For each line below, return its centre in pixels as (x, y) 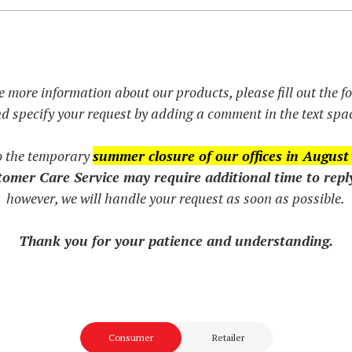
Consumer (130, 337)
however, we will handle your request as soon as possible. (176, 198)
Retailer (228, 337)
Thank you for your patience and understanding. (176, 240)
